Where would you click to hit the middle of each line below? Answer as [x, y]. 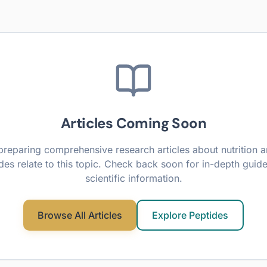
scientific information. [133, 178]
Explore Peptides [190, 215]
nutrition [239, 150]
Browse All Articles [80, 215]
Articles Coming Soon [133, 123]
